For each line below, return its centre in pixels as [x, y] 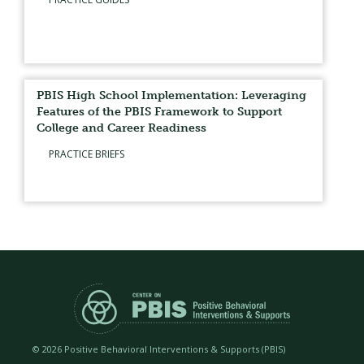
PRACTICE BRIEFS [87, 154]
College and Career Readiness [121, 128]
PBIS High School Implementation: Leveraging [171, 95]
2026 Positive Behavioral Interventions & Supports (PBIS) [164, 349]
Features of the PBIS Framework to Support [159, 112]
